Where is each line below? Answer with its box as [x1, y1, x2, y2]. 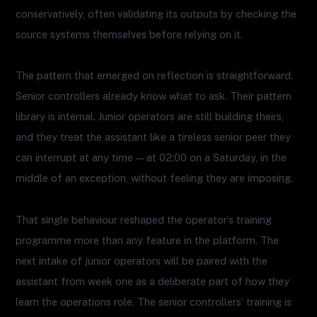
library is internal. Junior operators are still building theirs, [16, 110, 284, 123]
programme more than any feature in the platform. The [16, 234, 279, 246]
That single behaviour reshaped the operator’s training [16, 213, 272, 226]
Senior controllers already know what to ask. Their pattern [16, 90, 292, 103]
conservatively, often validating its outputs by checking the [16, 8, 297, 21]
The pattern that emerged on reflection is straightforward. [16, 69, 294, 82]
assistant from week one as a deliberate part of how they [16, 275, 290, 287]
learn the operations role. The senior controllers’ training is [16, 295, 292, 308]
